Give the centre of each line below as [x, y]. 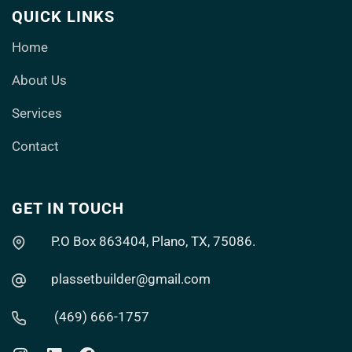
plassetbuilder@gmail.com [131, 279]
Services [37, 114]
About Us [39, 81]
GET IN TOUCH [68, 209]
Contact [35, 147]
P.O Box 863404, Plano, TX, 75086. [154, 242]
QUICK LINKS [63, 17]
